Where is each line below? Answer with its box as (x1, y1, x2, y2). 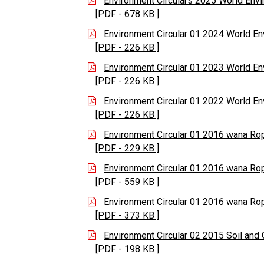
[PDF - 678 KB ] (95, 8, 159, 20)
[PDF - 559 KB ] (95, 176, 159, 188)
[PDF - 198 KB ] (95, 243, 159, 255)
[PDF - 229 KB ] (95, 143, 159, 154)
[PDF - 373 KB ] (95, 210, 159, 222)
